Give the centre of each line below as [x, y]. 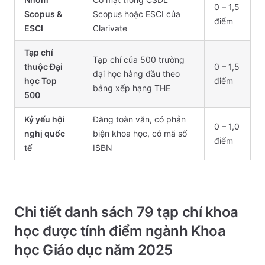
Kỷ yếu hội [45, 119]
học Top [41, 81]
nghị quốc [45, 133]
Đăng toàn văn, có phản [139, 119]
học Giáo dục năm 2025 [93, 250]
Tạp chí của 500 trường [139, 59]
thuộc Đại [43, 67]
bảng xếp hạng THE [132, 88]
